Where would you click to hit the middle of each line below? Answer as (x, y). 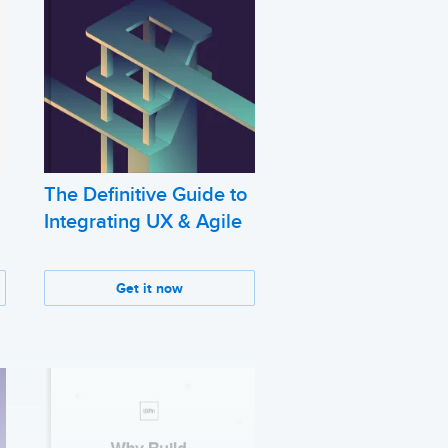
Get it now (149, 289)
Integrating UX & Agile (142, 222)
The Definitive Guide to (145, 195)
